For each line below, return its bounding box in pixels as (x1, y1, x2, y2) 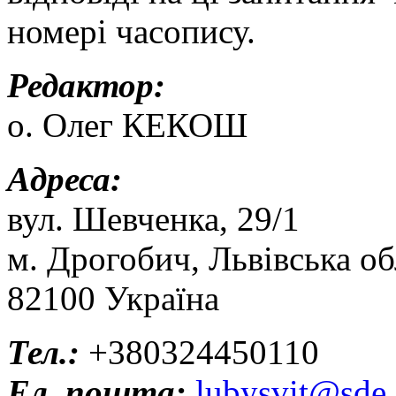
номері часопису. (7, 12, 255, 51)
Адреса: (7, 160, 122, 199)
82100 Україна (7, 279, 219, 318)
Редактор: (7, 66, 165, 105)
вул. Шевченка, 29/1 (7, 200, 300, 239)
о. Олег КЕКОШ (7, 106, 247, 145)
